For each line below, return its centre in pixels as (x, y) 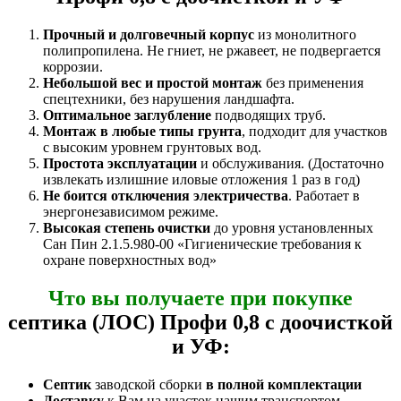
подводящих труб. (269, 115)
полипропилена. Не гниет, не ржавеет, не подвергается (212, 50)
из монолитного (305, 34)
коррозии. (73, 66)
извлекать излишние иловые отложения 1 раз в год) (201, 179)
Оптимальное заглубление (127, 115)
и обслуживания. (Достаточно (290, 163)
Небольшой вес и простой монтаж (153, 82)
